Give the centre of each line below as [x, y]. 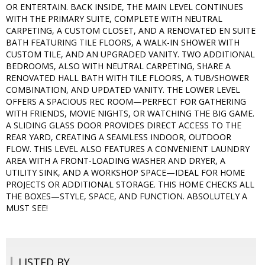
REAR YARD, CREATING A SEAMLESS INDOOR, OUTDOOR [119, 137]
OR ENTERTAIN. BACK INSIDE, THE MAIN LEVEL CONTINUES [125, 7]
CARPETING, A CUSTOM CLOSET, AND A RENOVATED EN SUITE [131, 31]
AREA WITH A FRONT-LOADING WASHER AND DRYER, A [116, 161]
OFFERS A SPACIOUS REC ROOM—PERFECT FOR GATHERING [126, 102]
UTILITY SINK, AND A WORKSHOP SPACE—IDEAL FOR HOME [125, 173]
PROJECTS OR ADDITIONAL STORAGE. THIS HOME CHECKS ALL [130, 185]
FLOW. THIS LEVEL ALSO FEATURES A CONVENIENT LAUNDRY [128, 149]
